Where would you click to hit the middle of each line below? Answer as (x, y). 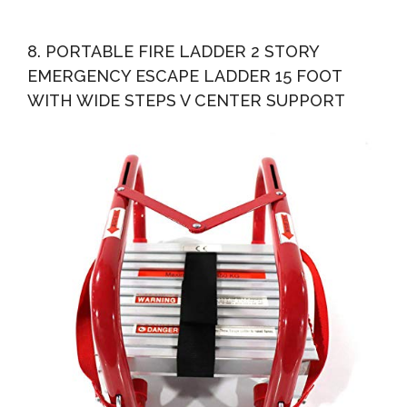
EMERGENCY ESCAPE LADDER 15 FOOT (184, 76)
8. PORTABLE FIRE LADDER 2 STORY (173, 52)
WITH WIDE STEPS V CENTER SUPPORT (186, 101)
